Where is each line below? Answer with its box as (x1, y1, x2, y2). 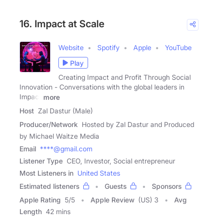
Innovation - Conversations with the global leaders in (19, 83, 184, 91)
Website (58, 43, 84, 52)
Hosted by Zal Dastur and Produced (82, 120, 194, 128)
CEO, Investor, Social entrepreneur (67, 156, 175, 165)
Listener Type (19, 156, 63, 165)
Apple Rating (19, 195, 61, 204)
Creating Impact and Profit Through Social (58, 73, 191, 82)
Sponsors (152, 182, 182, 190)
